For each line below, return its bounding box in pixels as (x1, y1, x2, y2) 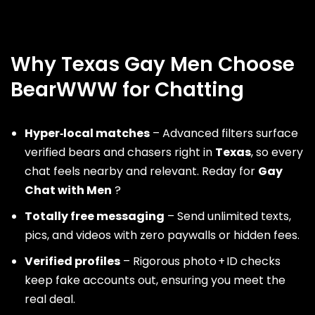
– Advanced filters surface (150, 125, 298, 141)
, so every (251, 144, 303, 160)
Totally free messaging (25, 208, 165, 224)
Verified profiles (25, 253, 120, 269)
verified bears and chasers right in (25, 144, 215, 160)
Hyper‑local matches (25, 125, 150, 141)
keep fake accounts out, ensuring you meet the (25, 272, 285, 288)
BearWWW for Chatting (11, 76, 244, 103)
